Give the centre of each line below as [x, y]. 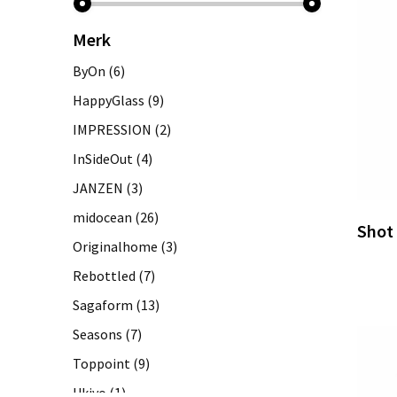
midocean [102, 217]
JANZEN [97, 187]
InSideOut [102, 158]
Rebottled [104, 275]
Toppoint [101, 363]
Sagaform [102, 304]
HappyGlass [108, 100]
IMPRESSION [112, 129]
